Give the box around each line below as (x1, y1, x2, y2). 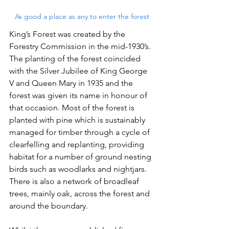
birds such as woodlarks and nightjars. (9, 164, 149, 174)
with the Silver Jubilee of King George (9, 65, 149, 76)
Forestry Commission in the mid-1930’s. (9, 41, 153, 51)
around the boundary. (9, 200, 88, 211)
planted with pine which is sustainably (9, 114, 147, 125)
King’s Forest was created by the (9, 29, 127, 39)
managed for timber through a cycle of (9, 127, 152, 137)
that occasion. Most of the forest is (9, 102, 136, 112)
